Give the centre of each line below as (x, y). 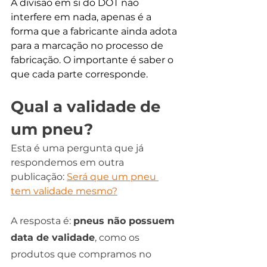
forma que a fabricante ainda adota (95, 31)
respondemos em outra (69, 162)
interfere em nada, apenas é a (82, 17)
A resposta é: (42, 221)
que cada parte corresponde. (79, 74)
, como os (118, 237)
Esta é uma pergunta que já (78, 148)
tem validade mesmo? (64, 191)
